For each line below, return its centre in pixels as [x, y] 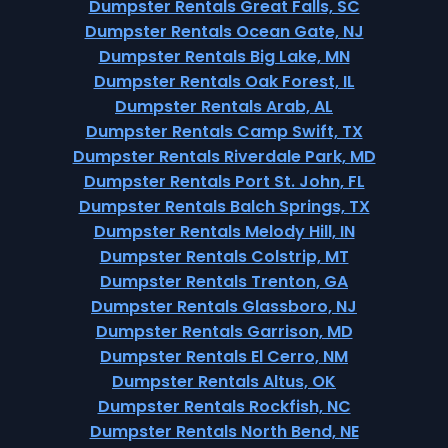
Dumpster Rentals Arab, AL [224, 106]
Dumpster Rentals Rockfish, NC [224, 406]
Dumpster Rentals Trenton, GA [224, 281]
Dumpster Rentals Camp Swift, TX [224, 131]
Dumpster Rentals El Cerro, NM [224, 356]
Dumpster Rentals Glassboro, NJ [224, 306]
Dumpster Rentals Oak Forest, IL [224, 81]
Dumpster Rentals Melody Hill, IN [224, 231]
